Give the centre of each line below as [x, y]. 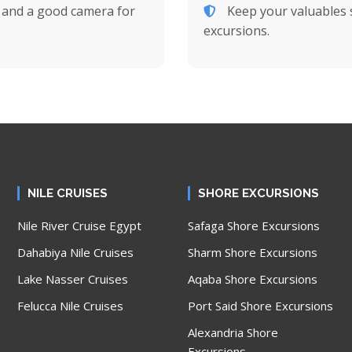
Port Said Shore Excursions [260, 306]
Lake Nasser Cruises [73, 279]
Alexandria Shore [233, 332]
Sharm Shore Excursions [252, 252]
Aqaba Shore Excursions [252, 279]
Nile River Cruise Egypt [80, 225]
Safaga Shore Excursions [253, 225]
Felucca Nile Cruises [71, 306]
